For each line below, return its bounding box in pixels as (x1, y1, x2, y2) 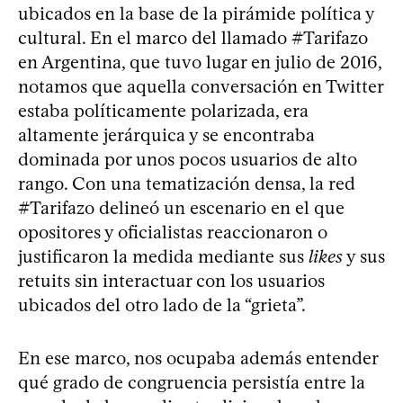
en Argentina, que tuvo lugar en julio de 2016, (18, 51, 381, 73)
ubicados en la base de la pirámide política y (18, 3, 374, 24)
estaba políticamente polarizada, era (18, 100, 309, 121)
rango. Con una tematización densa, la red (18, 173, 355, 194)
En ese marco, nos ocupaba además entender (18, 347, 378, 369)
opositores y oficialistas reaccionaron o (18, 221, 327, 243)
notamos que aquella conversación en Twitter (18, 76, 383, 97)
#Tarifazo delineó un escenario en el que (18, 197, 345, 219)
